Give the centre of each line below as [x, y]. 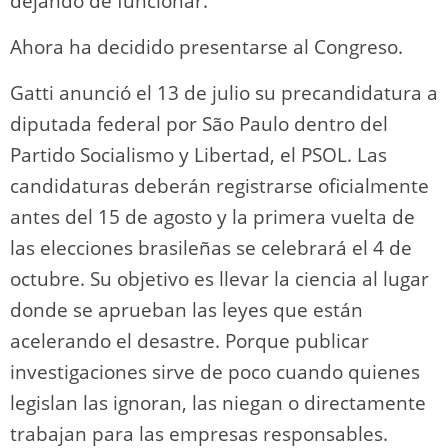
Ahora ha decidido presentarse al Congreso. [206, 46]
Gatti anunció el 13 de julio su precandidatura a [224, 92]
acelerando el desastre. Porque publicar [189, 340]
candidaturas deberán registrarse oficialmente [219, 185]
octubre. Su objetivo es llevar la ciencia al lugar [219, 278]
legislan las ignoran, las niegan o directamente [218, 402]
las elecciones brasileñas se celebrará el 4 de [211, 247]
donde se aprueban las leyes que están [186, 309]
